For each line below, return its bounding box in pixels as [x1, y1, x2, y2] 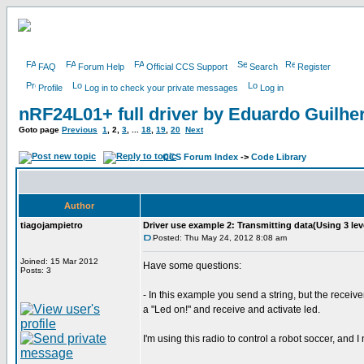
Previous [62, 125, 97, 134]
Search [249, 62, 278, 71]
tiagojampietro [20, 220, 83, 230]
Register [297, 62, 331, 71]
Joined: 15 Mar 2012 [20, 257, 98, 266]
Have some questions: [143, 260, 241, 271]
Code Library [251, 152, 306, 162]
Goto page [19, 125, 62, 134]
